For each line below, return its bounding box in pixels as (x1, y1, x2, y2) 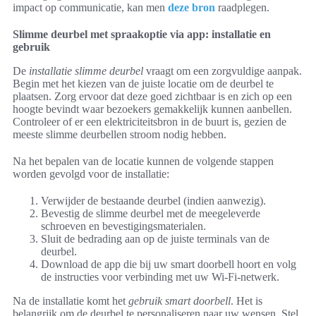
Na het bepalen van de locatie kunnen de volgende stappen (13, 155, 274, 168)
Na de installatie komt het (13, 295, 128, 308)
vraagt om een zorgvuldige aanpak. (143, 65, 302, 78)
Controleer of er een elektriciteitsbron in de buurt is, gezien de (13, 116, 286, 128)
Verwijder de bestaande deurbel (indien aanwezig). (41, 195, 266, 207)
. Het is (231, 295, 262, 308)
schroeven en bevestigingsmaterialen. (41, 220, 206, 233)
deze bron (168, 1, 215, 14)
